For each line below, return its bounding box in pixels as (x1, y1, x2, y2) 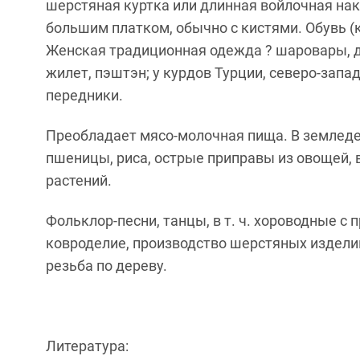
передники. (46, 87, 123, 104)
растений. (46, 172, 112, 189)
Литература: (46, 337, 129, 354)
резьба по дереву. (46, 257, 167, 274)
